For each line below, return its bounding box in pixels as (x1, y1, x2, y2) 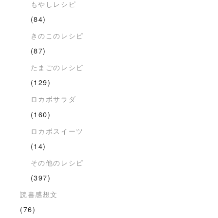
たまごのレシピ (30, 62, 84, 73)
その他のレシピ (30, 157, 84, 167)
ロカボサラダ (30, 93, 76, 104)
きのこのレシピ (30, 30, 84, 40)
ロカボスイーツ (30, 125, 84, 136)
